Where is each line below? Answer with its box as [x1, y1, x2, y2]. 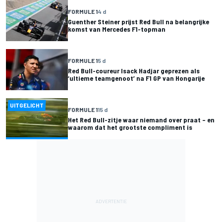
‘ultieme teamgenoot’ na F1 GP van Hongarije [68, 74, 205, 83]
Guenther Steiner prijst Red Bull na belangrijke [68, 17, 209, 26]
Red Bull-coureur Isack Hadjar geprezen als [68, 66, 200, 75]
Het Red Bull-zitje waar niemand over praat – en [68, 115, 215, 124]
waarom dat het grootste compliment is [68, 123, 192, 132]
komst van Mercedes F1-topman [68, 24, 166, 33]
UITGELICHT [10, 101, 44, 109]
